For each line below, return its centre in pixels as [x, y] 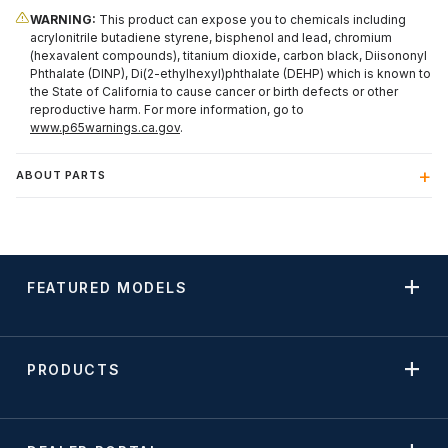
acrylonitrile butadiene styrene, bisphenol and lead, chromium [211, 38]
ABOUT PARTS [61, 175]
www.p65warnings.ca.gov [105, 128]
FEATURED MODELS [107, 287]
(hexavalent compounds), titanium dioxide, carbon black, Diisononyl [228, 56]
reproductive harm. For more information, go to [167, 110]
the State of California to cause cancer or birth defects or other [214, 92]
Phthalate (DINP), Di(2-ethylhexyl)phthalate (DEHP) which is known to [230, 74]
